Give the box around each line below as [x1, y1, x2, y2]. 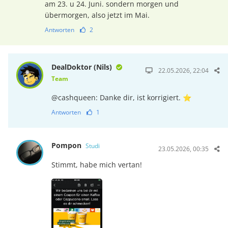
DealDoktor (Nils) [51, 62, 115, 72]
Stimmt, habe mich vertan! [51, 159, 142, 169]
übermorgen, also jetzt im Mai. [44, 10, 150, 20]
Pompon [51, 140, 84, 150]
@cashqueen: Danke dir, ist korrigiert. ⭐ [51, 92, 192, 102]
